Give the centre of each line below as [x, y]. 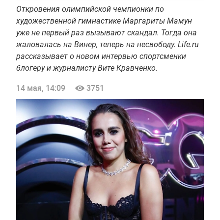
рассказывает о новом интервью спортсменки [101, 56]
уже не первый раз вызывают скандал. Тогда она [106, 32]
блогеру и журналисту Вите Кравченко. [87, 68]
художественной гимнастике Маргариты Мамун [104, 21]
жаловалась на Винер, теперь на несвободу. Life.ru [107, 44]
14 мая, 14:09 [41, 88]
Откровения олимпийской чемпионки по [90, 9]
